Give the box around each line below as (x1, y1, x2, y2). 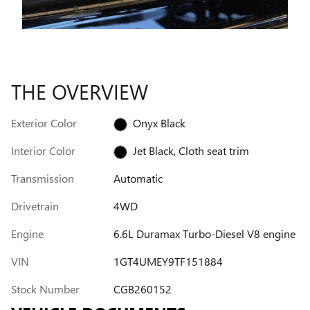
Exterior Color (11, 115, 77, 130)
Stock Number (11, 281, 80, 296)
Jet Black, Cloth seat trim (132, 143, 249, 158)
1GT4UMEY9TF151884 (113, 253, 223, 268)
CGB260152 (113, 281, 172, 296)
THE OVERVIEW (11, 77, 148, 105)
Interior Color (11, 143, 75, 158)
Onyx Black (132, 115, 185, 130)
